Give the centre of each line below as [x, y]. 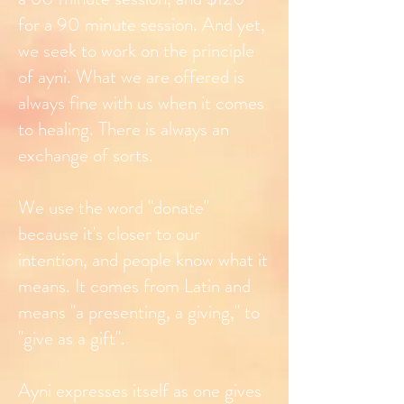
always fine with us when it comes [141, 103]
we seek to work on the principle [136, 51]
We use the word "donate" [114, 208]
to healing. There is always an [124, 129]
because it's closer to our [109, 234]
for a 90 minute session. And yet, [142, 25]
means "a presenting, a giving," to [139, 312]
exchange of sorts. [86, 156]
